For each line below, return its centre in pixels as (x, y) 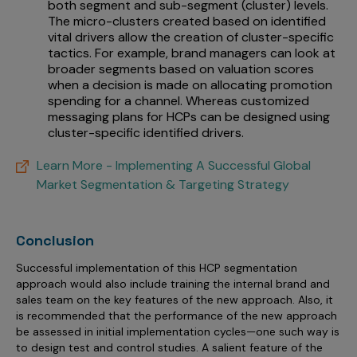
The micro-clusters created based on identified (187, 21)
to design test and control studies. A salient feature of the (169, 348)
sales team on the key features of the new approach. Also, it (175, 300)
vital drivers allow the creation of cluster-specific (191, 37)
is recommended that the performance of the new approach (177, 316)
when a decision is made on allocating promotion (190, 84)
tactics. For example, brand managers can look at (192, 53)
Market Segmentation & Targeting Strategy (163, 185)
